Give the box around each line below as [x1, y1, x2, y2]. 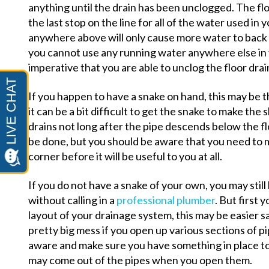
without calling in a [28, 193, 116, 207]
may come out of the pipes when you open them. [28, 253, 252, 267]
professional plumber [116, 193, 215, 207]
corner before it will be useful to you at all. [28, 149, 222, 163]
